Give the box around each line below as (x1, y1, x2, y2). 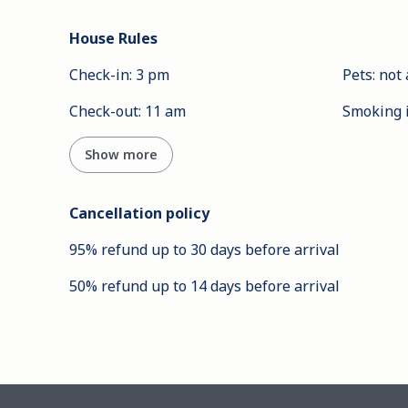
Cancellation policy (69, 203, 209, 224)
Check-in (69, 65, 129, 86)
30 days (190, 240, 241, 260)
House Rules (69, 28, 158, 49)
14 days (190, 276, 241, 297)
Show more (85, 146, 158, 164)
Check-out (69, 101, 138, 122)
